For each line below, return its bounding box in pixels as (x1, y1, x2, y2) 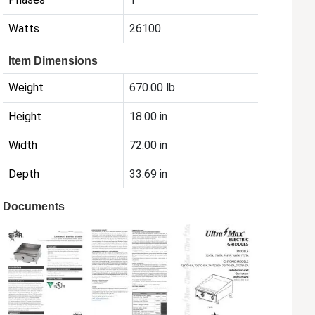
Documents (3, 200, 65, 212)
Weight (8, 80, 44, 94)
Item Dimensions (8, 54, 98, 67)
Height (8, 109, 42, 123)
